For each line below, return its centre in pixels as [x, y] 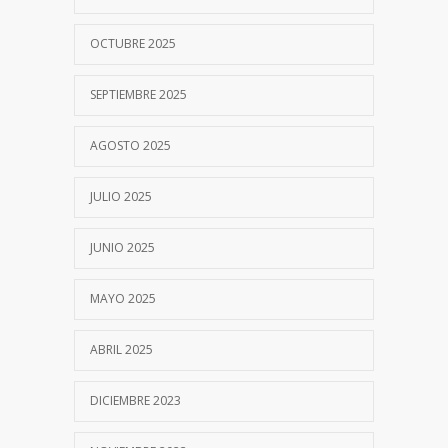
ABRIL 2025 [121, 349]
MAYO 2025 [123, 298]
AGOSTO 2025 [130, 145]
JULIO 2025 [121, 196]
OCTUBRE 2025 [133, 43]
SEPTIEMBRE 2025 [138, 94]
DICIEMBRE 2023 [135, 400]
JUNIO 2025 [122, 247]
